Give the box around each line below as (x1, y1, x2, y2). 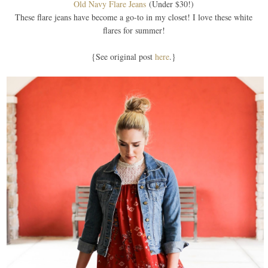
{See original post (92, 51, 156, 63)
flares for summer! (102, 25, 165, 36)
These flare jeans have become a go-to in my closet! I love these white (15, 11, 253, 23)
